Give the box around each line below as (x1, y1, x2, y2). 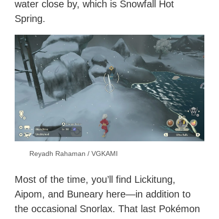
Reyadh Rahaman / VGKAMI (29, 150, 118, 158)
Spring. (15, 13, 46, 24)
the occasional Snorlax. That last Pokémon (15, 203, 200, 215)
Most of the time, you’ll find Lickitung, (15, 174, 176, 185)
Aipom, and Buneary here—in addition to (15, 189, 191, 200)
